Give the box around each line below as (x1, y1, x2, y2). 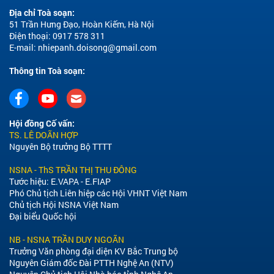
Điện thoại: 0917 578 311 (9, 29, 105, 42)
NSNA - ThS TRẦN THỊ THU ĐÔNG (9, 163, 137, 176)
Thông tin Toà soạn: (9, 64, 85, 76)
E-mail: (9, 41, 38, 53)
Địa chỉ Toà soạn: (9, 6, 75, 18)
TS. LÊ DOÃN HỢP (9, 128, 78, 141)
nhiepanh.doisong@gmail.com (38, 41, 157, 53)
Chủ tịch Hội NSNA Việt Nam (9, 198, 119, 210)
